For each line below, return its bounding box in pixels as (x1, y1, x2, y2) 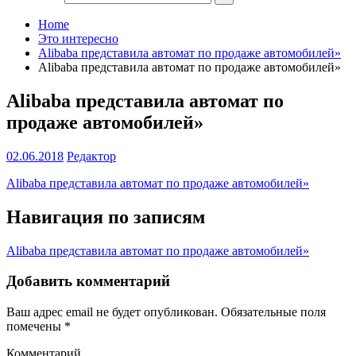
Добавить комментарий (6, 273, 170, 290)
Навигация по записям (6, 206, 205, 227)
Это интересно (38, 32, 118, 45)
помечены (6, 319, 64, 334)
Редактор (67, 149, 116, 163)
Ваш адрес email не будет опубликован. (6, 305, 218, 319)
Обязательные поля (218, 305, 326, 319)
